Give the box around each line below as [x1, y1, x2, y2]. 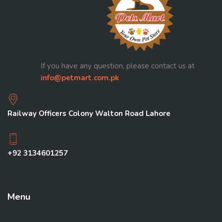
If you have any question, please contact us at [40, 60, 195, 71]
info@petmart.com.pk [40, 72, 119, 83]
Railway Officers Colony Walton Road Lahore [7, 108, 170, 118]
